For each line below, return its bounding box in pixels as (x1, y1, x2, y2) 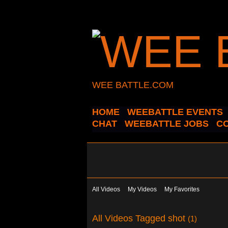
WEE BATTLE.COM (92, 80, 174, 90)
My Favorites (164, 186, 199, 193)
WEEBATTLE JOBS (125, 119, 209, 129)
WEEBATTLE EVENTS (127, 107, 223, 117)
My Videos (128, 186, 157, 193)
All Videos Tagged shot (92, 212, 188, 223)
